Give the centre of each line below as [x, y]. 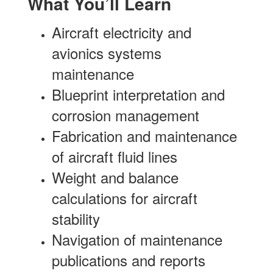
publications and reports [129, 260]
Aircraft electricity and [122, 32]
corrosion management [126, 115]
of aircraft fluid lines [115, 156]
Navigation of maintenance [137, 239]
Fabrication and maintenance [144, 136]
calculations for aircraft [125, 198]
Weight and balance [115, 177]
